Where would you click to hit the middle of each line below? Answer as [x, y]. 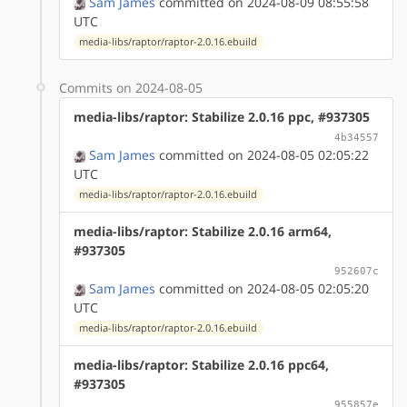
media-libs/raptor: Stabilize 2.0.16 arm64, [203, 231]
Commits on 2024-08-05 [131, 87]
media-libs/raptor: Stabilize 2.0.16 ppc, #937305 [222, 116]
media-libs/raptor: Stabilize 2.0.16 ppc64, [201, 364]
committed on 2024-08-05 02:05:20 [262, 288]
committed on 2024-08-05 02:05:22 [262, 154]
